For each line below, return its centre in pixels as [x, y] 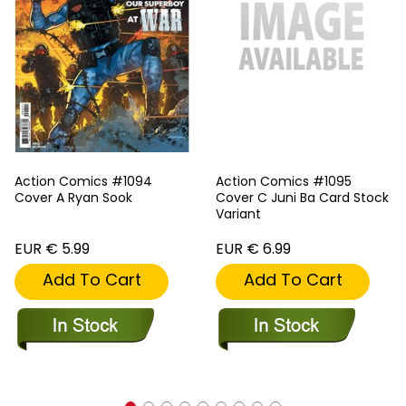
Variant [238, 214]
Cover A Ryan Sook [73, 198]
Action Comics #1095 [284, 182]
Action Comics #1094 [83, 182]
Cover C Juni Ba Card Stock [302, 198]
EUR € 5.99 [52, 249]
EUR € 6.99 [253, 249]
